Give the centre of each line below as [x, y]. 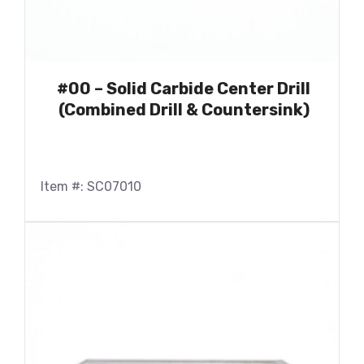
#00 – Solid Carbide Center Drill [184, 88]
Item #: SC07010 [91, 186]
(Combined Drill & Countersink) [184, 109]
